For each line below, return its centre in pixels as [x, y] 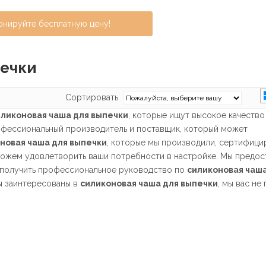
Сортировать [94, 97]
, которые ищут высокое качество [197, 115]
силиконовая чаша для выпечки [149, 183]
